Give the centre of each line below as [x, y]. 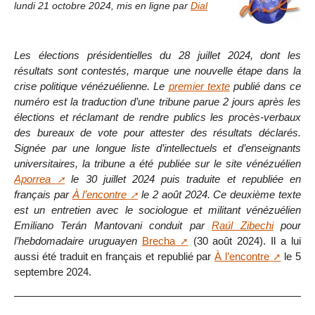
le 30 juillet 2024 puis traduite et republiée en [183, 179]
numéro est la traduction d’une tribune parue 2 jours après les [157, 101]
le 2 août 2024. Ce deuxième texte [220, 194]
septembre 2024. [53, 271]
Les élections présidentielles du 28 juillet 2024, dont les [157, 55]
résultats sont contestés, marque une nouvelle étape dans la [157, 70]
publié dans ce [265, 86]
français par [43, 194]
